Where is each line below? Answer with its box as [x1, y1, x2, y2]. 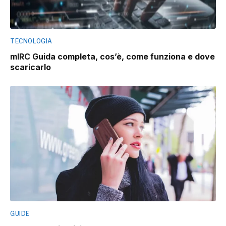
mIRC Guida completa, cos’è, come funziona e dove [10, 51, 215, 62]
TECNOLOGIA [10, 37, 52, 45]
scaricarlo [10, 62, 51, 72]
